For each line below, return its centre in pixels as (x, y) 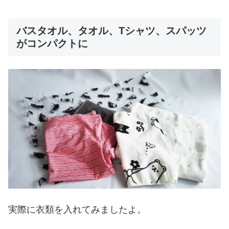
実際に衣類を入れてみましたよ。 (77, 210)
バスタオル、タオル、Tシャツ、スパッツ (111, 31)
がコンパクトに (52, 44)
